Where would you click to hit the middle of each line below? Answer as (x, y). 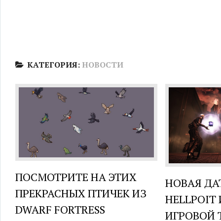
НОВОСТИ (103, 65)
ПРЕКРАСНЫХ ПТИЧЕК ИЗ (81, 193)
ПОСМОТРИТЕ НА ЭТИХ (76, 177)
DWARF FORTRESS (60, 209)
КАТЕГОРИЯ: (55, 65)
